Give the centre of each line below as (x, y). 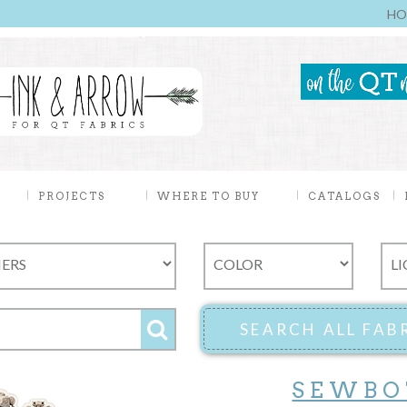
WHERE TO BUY (208, 196)
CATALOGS (344, 196)
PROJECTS (74, 196)
